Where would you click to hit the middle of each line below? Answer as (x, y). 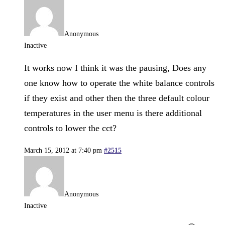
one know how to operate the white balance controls (119, 83)
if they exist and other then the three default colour (117, 98)
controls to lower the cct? (70, 128)
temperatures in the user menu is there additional (113, 113)
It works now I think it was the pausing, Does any (115, 68)
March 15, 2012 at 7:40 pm (63, 150)
